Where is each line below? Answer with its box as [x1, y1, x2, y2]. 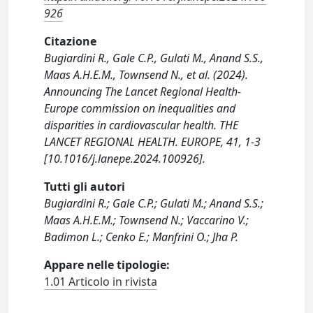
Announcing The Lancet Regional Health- [44, 83, 242, 99]
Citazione [44, 33, 97, 49]
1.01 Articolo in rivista [44, 273, 158, 289]
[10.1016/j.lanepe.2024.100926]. [44, 150, 206, 166]
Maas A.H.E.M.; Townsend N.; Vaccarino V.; [44, 212, 249, 228]
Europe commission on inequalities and [44, 100, 236, 116]
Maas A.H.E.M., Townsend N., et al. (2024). [44, 66, 249, 82]
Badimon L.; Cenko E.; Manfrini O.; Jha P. [44, 228, 239, 245]
